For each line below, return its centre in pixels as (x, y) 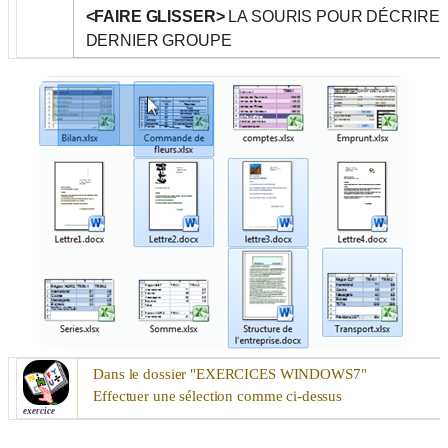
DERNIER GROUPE (158, 40)
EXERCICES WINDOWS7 (278, 373)
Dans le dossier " (145, 373)
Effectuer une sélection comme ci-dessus (218, 395)
